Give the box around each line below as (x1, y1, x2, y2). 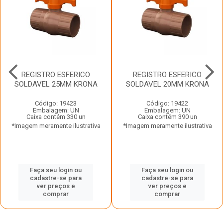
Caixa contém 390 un (137, 113, 197, 120)
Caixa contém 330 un (26, 113, 86, 120)
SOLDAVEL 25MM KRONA (14, 80, 98, 89)
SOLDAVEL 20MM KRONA (125, 80, 209, 89)
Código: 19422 (146, 100, 188, 107)
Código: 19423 (35, 100, 77, 107)
